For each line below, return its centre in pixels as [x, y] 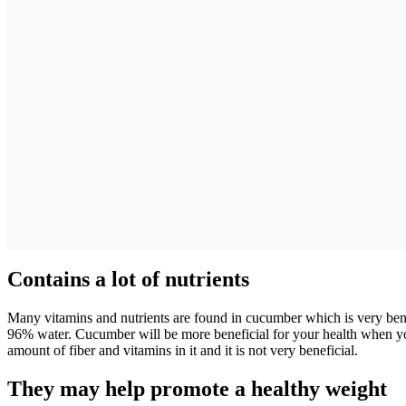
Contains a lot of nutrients [128, 279]
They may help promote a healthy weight [197, 388]
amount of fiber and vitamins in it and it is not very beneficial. [183, 350]
